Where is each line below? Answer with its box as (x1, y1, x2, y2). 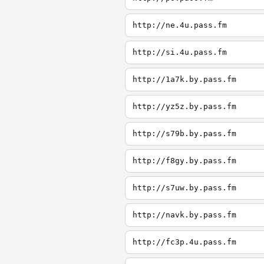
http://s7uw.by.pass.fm (133, 183, 236, 192)
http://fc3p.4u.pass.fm (133, 237, 236, 246)
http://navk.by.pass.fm (133, 210, 236, 219)
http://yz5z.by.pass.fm (133, 102, 236, 111)
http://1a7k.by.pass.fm (133, 75, 236, 84)
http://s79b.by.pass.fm (133, 129, 236, 138)
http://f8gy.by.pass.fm (133, 156, 236, 165)
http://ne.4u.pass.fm (133, 21, 227, 29)
